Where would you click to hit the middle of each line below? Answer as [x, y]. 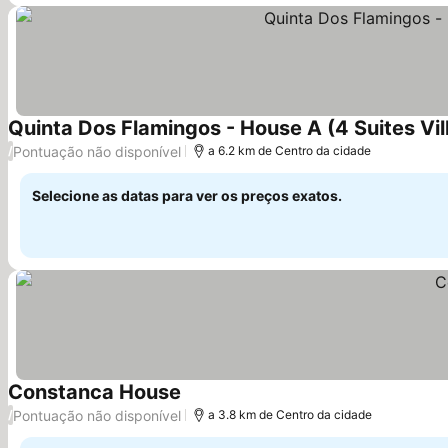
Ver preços [221, 403]
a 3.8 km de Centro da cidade [290, 414]
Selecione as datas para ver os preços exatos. [187, 195]
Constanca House [94, 392]
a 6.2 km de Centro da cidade [289, 150]
